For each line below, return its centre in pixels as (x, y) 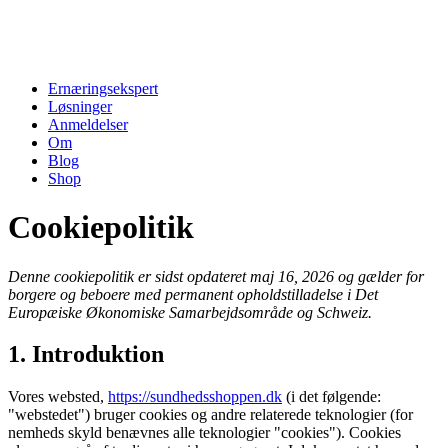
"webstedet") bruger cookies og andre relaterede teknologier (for (210, 415)
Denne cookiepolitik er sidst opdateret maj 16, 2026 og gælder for (216, 276)
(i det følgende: (331, 397)
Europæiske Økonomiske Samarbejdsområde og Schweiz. (190, 312)
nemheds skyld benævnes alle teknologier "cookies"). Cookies (204, 433)
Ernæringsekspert (103, 88)
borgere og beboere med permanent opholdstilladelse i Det (193, 294)
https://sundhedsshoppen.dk (195, 397)
